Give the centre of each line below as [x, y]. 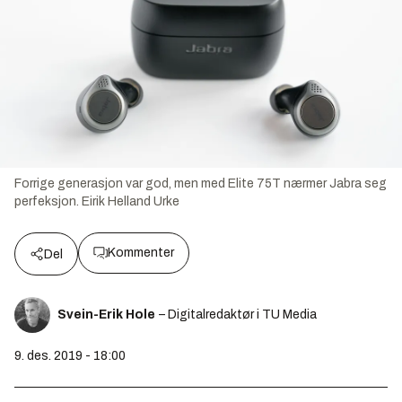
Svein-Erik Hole [106, 314]
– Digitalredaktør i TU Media [238, 314]
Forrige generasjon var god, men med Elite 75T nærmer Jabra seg [201, 183]
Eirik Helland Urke [131, 201]
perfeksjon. [47, 201]
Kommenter [141, 252]
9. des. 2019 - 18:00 [70, 355]
